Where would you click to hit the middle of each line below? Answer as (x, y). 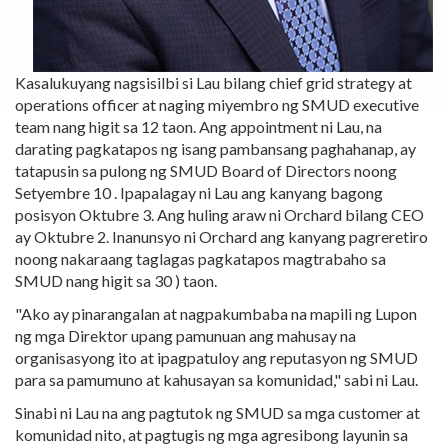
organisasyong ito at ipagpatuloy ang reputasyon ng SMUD (216, 357)
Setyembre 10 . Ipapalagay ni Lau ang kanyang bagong (199, 192)
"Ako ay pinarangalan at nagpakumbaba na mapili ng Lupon (216, 313)
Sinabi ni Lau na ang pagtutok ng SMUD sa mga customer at (217, 412)
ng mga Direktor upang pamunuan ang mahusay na (185, 335)
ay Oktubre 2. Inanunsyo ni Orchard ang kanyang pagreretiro (221, 236)
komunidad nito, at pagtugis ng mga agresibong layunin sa (211, 434)
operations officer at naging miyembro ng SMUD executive (217, 104)
